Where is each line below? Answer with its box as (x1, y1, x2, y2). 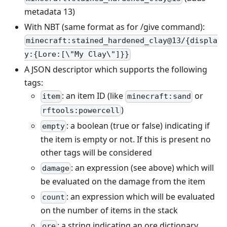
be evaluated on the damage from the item (41, 176, 205, 187)
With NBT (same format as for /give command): (24, 21, 205, 32)
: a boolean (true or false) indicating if (66, 120, 210, 131)
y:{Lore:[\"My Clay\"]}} (24, 50, 129, 59)
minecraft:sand (127, 92, 191, 101)
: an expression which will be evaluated (66, 191, 215, 203)
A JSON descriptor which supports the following (24, 64, 207, 75)
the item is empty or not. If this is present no (41, 133, 211, 145)
